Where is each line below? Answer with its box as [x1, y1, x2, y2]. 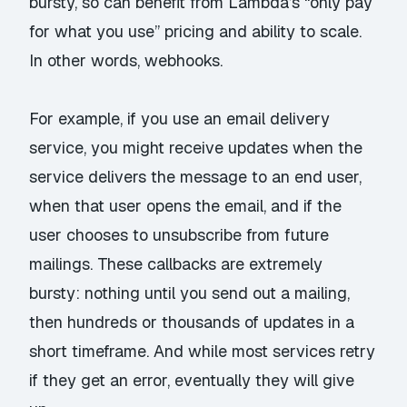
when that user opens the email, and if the [29, 195, 342, 217]
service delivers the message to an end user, [29, 166, 362, 188]
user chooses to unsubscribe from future [29, 224, 330, 246]
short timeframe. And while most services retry [29, 341, 376, 362]
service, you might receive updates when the [29, 137, 363, 159]
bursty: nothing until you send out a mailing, [29, 283, 351, 304]
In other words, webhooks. [29, 50, 223, 72]
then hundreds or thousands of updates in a [29, 312, 355, 333]
